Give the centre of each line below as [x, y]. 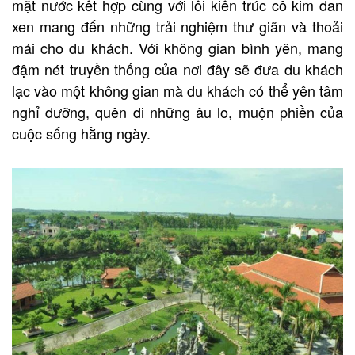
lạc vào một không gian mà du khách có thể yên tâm [177, 90]
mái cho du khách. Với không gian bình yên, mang [177, 47]
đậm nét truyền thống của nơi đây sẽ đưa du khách [177, 69]
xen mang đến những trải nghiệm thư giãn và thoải [177, 26]
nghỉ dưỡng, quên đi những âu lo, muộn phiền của [177, 111]
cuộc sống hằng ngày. [81, 133]
